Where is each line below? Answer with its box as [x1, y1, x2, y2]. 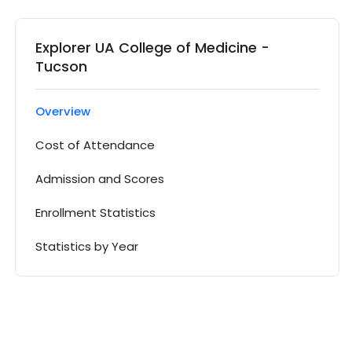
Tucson [35, 56, 87, 76]
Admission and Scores [35, 170, 164, 188]
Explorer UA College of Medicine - [35, 37, 269, 57]
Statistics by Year [35, 238, 138, 255]
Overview [35, 102, 90, 119]
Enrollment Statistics [35, 204, 156, 222]
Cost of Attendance [35, 136, 155, 153]
